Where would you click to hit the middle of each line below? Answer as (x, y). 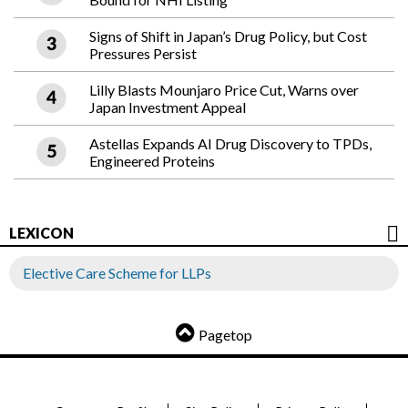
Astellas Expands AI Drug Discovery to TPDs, (230, 144)
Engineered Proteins (152, 161)
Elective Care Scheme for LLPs (117, 273)
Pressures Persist (143, 54)
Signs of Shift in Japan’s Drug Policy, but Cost (228, 36)
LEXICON (41, 233)
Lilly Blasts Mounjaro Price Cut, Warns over (224, 90)
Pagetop (225, 335)
